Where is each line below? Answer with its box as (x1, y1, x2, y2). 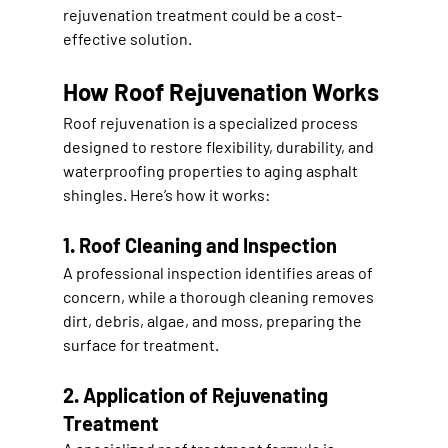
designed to (62, 136, 150, 156)
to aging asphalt (242, 160, 361, 180)
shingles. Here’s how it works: (62, 184, 270, 204)
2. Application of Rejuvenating (62, 382, 332, 407)
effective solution (62, 28, 188, 48)
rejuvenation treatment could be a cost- (62, 4, 342, 24)
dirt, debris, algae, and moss (62, 310, 259, 330)
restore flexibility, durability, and (149, 136, 377, 156)
